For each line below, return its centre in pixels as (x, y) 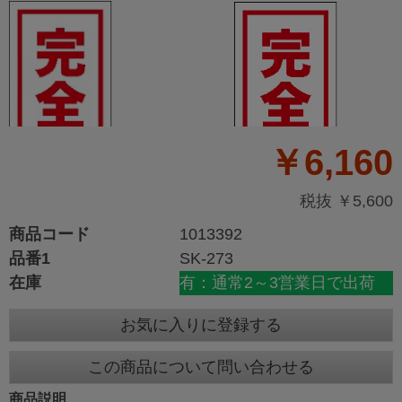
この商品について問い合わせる (201, 367)
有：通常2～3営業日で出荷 (277, 283)
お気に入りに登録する (201, 325)
